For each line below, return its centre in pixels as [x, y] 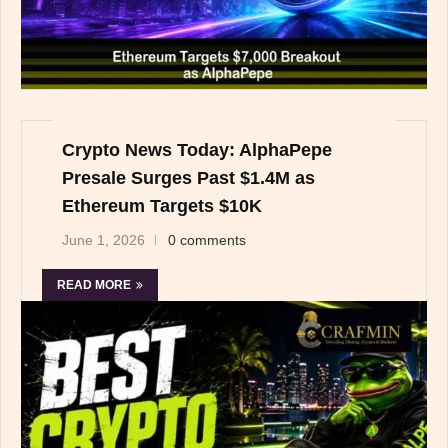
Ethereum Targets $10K [162, 205]
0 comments [207, 239]
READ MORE [94, 284]
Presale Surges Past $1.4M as [188, 177]
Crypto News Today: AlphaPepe [197, 149]
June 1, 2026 [103, 239]
